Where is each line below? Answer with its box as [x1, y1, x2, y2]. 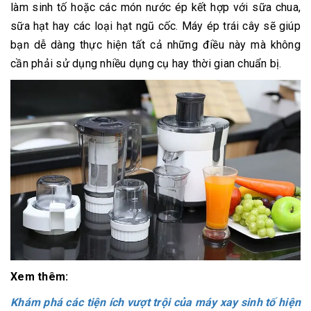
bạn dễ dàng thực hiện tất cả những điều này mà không [10, 38, 301, 52]
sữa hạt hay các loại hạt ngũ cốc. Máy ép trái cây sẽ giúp [10, 19, 301, 33]
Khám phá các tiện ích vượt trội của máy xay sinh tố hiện [10, 296, 301, 310]
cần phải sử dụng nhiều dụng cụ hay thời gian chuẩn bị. [10, 57, 282, 71]
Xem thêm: [10, 270, 69, 284]
